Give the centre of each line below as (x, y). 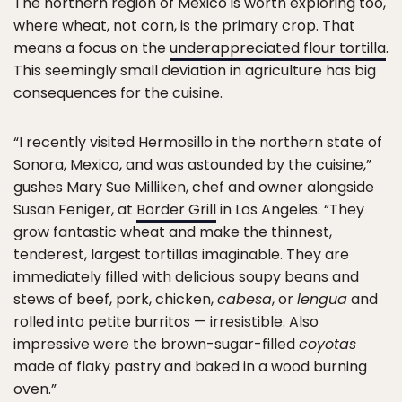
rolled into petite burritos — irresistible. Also (166, 321)
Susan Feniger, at (75, 209)
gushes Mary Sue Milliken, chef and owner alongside (194, 187)
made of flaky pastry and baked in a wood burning (190, 366)
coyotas (328, 344)
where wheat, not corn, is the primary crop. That (184, 25)
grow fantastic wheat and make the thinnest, (173, 232)
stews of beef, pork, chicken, (115, 299)
